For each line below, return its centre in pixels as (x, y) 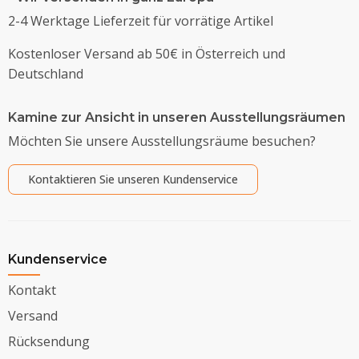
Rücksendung (49, 341)
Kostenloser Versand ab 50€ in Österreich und (147, 53)
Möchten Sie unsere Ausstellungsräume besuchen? (162, 141)
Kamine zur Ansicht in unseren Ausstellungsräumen (177, 117)
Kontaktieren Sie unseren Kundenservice (133, 179)
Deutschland (46, 73)
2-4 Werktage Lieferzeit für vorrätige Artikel (141, 20)
